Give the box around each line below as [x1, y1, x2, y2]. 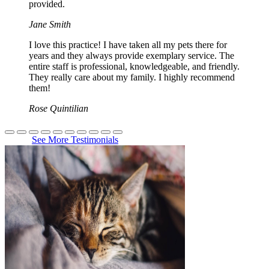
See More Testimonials [32, 134, 118, 145]
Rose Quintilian [29, 103, 88, 113]
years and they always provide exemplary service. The [29, 50, 234, 61]
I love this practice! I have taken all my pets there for [29, 39, 227, 50]
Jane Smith [29, 19, 71, 29]
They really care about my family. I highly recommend [29, 71, 235, 82]
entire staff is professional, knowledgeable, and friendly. [29, 61, 240, 71]
